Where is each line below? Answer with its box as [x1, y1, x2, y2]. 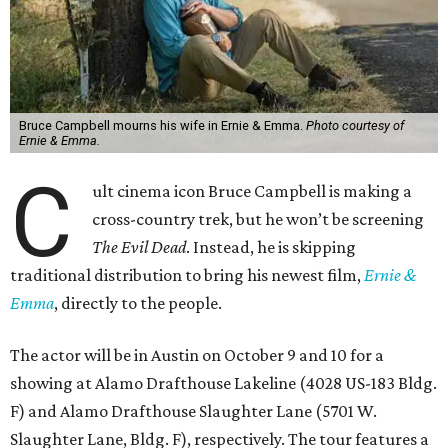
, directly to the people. [54, 293, 222, 314]
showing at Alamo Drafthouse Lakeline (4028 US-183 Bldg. [10, 373, 437, 394]
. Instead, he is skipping [186, 237, 357, 258]
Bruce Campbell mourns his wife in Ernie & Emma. [18, 118, 306, 134]
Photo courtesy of [305, 118, 404, 134]
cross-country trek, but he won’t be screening [92, 209, 425, 230]
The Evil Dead [92, 237, 187, 258]
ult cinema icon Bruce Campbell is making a [92, 181, 413, 202]
